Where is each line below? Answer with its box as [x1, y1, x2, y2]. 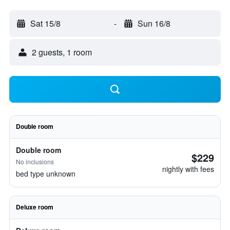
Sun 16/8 [137, 17, 170, 29]
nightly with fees [162, 164, 214, 174]
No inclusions [16, 157, 54, 166]
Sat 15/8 [30, 17, 61, 29]
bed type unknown [16, 168, 75, 179]
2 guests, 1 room [32, 46, 92, 58]
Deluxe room [16, 202, 53, 212]
